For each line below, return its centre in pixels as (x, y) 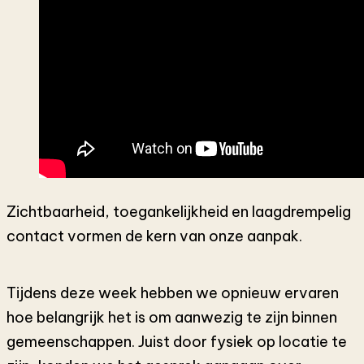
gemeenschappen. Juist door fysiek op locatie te (177, 342)
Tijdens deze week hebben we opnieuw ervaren (173, 293)
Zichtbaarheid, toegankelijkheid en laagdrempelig (179, 212)
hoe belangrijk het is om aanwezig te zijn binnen (172, 318)
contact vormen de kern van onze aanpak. (154, 236)
